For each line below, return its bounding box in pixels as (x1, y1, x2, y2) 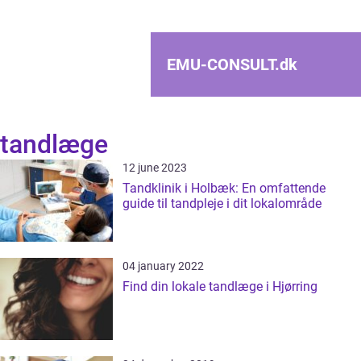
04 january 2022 (122, 259, 204, 272)
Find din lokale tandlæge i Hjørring (122, 279, 317, 294)
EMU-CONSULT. (167, 55, 280, 74)
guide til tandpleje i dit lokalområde (122, 196, 322, 211)
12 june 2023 (122, 161, 187, 174)
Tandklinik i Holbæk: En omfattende (122, 180, 326, 196)
